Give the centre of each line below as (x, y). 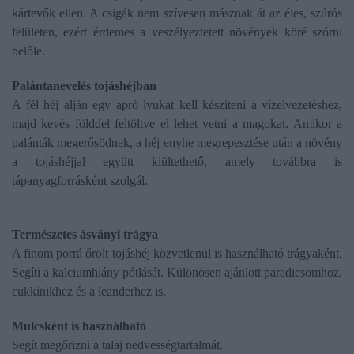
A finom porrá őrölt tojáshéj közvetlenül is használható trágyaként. (177, 254)
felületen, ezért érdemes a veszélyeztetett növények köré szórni (177, 32)
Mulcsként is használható (79, 326)
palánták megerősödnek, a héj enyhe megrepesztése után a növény (177, 143)
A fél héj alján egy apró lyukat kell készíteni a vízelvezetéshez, (177, 105)
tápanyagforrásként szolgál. (80, 181)
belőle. (28, 51)
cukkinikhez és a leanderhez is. (92, 292)
